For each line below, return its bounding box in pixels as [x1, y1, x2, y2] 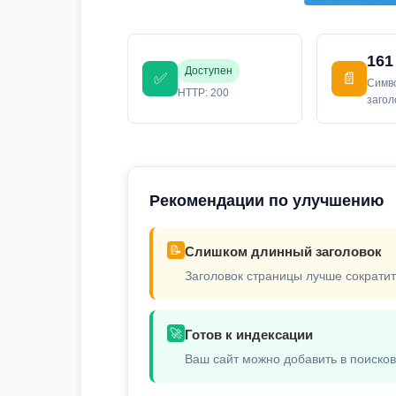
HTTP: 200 [178, 86, 229, 99]
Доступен [185, 64, 232, 77]
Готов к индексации [185, 327, 313, 342]
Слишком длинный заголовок [185, 244, 382, 259]
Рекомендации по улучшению [149, 192, 384, 209]
